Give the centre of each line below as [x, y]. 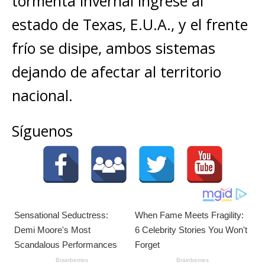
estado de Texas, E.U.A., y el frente [130, 24]
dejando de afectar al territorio [117, 72]
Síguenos [42, 131]
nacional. [42, 95]
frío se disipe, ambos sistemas [114, 48]
